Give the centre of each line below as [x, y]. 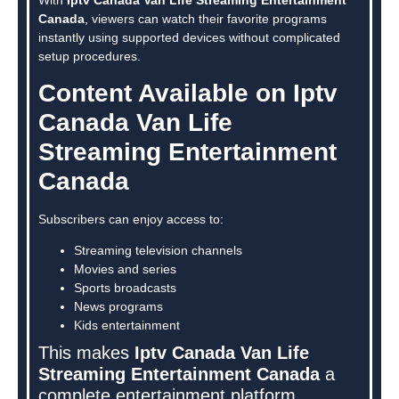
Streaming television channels [158, 251]
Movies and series [125, 269]
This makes [86, 353]
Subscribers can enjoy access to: [131, 220]
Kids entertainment [127, 326]
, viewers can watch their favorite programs [206, 18]
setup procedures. [90, 56]
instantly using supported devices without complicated [189, 37]
